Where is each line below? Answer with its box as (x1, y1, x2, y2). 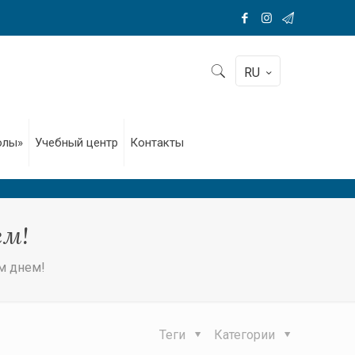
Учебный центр (34, 136, 118, 150)
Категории (214, 327, 279, 342)
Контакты (129, 136, 184, 150)
